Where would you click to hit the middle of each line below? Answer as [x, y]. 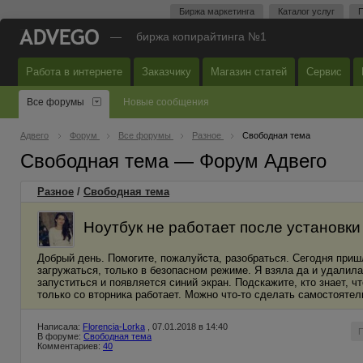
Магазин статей [249, 72]
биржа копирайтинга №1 [201, 36]
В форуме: [60, 336]
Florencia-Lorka [114, 327]
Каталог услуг [306, 11]
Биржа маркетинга [217, 11]
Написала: [60, 327]
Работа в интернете [74, 72]
